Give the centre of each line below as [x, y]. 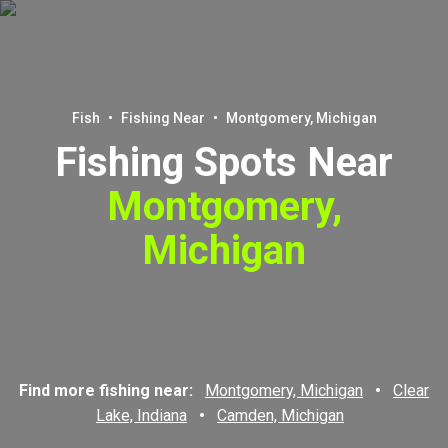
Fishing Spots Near [224, 162]
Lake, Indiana [141, 415]
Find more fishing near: [108, 390]
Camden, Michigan [280, 415]
